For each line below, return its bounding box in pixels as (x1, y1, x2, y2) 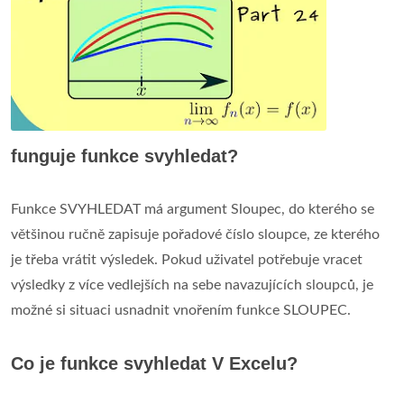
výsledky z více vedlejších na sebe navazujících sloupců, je (11, 278, 373, 293)
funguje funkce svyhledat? (11, 146, 238, 167)
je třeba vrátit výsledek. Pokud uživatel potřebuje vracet (11, 252, 363, 268)
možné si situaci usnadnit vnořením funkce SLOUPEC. (11, 303, 351, 318)
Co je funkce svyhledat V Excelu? (11, 353, 298, 374)
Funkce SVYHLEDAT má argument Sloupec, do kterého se (11, 202, 374, 217)
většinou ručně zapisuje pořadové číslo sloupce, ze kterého (11, 227, 380, 243)
